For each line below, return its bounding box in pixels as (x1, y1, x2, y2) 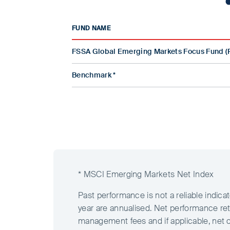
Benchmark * (72, 70, 116, 80)
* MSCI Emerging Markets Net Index (78, 169, 214, 180)
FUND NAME (72, 24, 110, 32)
